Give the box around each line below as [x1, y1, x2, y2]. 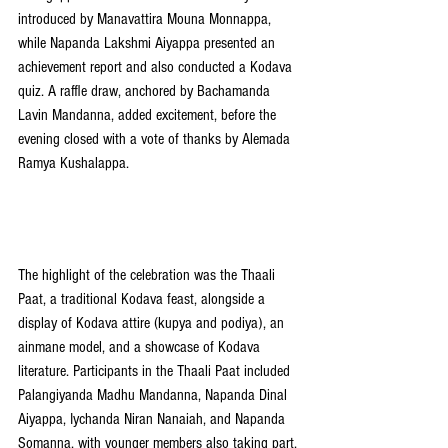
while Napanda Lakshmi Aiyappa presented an [18, 33, 279, 52]
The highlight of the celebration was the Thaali [18, 266, 279, 285]
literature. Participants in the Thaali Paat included [18, 362, 294, 381]
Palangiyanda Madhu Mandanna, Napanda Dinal [18, 386, 291, 405]
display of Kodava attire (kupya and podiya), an [18, 314, 288, 333]
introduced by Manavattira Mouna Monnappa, [18, 9, 275, 28]
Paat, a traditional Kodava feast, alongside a [18, 290, 269, 309]
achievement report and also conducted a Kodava [18, 57, 296, 76]
